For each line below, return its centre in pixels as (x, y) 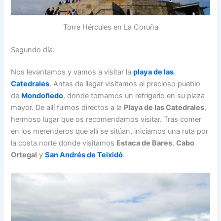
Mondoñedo (42, 96)
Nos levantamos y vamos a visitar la (72, 72)
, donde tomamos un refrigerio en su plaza (134, 96)
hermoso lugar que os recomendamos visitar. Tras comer (106, 120)
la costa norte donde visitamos (64, 143)
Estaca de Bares (145, 143)
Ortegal (24, 155)
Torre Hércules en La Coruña (110, 27)
